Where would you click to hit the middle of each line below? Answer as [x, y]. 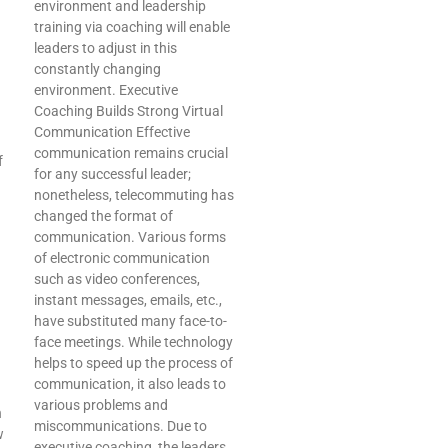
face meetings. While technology [133, 342]
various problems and [101, 405]
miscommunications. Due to [120, 426]
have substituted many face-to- [130, 321]
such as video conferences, [117, 279]
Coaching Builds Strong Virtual [128, 111]
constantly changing [97, 69]
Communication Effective [112, 132]
